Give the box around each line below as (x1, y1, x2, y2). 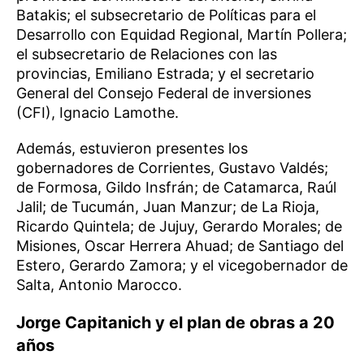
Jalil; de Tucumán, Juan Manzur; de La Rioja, (16, 198, 319, 216)
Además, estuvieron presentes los (16, 140, 248, 158)
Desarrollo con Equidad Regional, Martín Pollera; (16, 26, 347, 44)
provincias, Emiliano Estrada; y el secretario (16, 65, 314, 83)
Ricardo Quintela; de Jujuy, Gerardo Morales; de (16, 218, 342, 236)
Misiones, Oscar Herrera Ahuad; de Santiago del (16, 237, 344, 255)
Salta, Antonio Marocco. (16, 276, 182, 294)
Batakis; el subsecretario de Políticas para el (16, 6, 316, 24)
